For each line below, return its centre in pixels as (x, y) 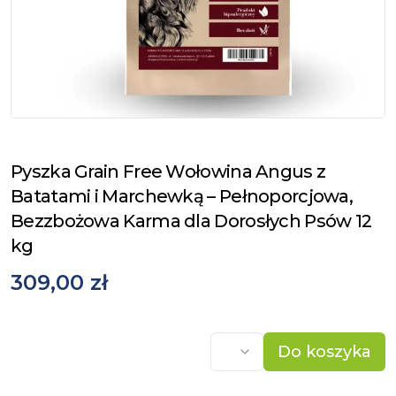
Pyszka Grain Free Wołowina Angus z (168, 171)
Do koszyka (324, 351)
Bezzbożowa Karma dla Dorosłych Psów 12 (191, 221)
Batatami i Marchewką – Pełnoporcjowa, (182, 196)
